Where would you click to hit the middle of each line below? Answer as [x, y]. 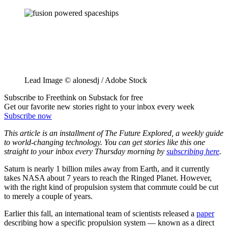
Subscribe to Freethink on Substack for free [74, 97]
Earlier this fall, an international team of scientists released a [100, 213]
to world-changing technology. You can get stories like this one [105, 142]
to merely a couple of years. [48, 196]
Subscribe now [28, 116]
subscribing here [193, 151]
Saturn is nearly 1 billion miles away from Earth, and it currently [107, 168]
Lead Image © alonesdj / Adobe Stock [86, 80]
